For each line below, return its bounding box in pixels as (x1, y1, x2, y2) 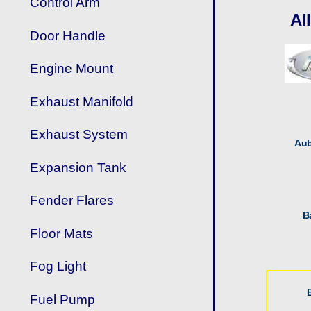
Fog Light (30, 259, 87, 274)
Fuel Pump (30, 292, 96, 307)
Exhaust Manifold (30, 94, 134, 109)
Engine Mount (30, 61, 114, 76)
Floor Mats (30, 226, 94, 241)
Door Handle (30, 28, 106, 43)
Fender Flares (30, 193, 115, 208)
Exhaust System (30, 127, 128, 142)
